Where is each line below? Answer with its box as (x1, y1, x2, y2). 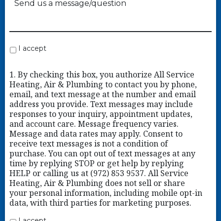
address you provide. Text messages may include (9, 99, 193, 110)
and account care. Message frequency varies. (9, 118, 179, 130)
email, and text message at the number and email (9, 89, 196, 100)
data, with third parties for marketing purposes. (9, 197, 191, 209)
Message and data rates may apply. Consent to (9, 128, 183, 140)
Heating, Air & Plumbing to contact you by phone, (9, 79, 197, 90)
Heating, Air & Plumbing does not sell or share (9, 178, 185, 189)
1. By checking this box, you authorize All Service (9, 69, 194, 80)
